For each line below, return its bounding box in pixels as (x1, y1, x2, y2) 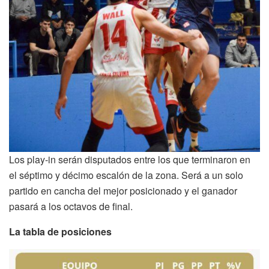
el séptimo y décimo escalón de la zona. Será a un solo (9, 168, 243, 182)
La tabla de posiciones (9, 224, 112, 238)
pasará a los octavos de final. (9, 199, 133, 213)
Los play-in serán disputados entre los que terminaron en (9, 152, 250, 166)
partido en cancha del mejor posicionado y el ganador (9, 183, 237, 198)
